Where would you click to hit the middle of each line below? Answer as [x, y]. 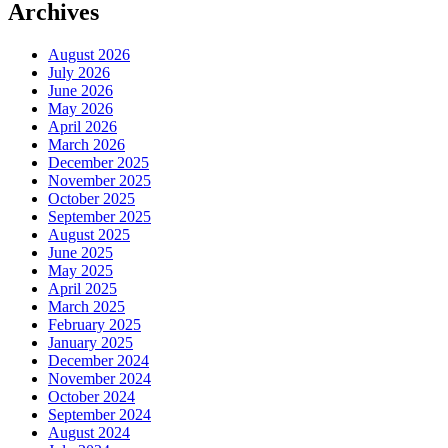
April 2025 [82, 289]
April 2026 [82, 127]
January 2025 [90, 343]
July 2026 [79, 73]
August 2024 [89, 433]
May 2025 [80, 271]
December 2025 [98, 163]
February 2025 [94, 325]
